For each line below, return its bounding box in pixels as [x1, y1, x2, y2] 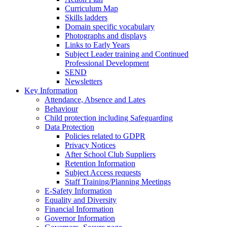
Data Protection [45, 122, 94, 131]
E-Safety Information [45, 186, 112, 195]
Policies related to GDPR [65, 131, 145, 140]
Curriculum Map [65, 4, 118, 13]
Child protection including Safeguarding [45, 113, 173, 122]
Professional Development [65, 58, 149, 67]
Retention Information [65, 159, 135, 168]
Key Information [24, 86, 78, 95]
